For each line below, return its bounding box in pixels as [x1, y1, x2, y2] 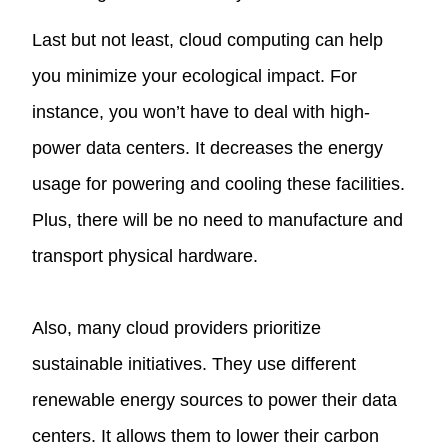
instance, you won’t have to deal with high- [32, 101, 371, 122]
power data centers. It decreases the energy [32, 137, 384, 158]
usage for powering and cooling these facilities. [32, 173, 406, 194]
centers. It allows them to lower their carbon [32, 425, 380, 446]
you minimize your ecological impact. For [32, 65, 358, 86]
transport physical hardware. [32, 245, 259, 266]
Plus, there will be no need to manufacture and [32, 209, 404, 230]
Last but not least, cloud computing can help [32, 29, 384, 50]
